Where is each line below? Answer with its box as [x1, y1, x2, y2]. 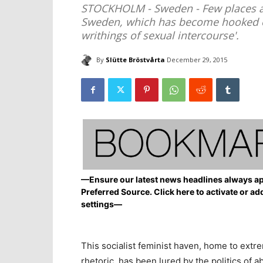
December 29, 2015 [167, 55, 227, 65]
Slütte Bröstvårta [106, 55, 165, 64]
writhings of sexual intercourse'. [81, 28, 239, 42]
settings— [81, 199, 122, 210]
